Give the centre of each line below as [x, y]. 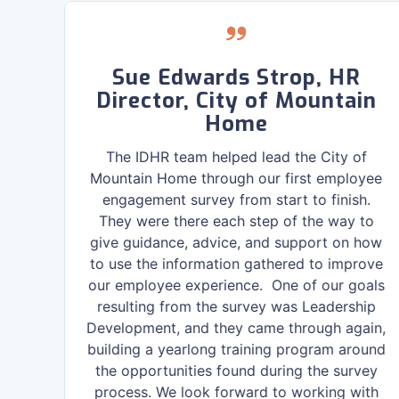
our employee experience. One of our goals [236, 285]
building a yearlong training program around [236, 349]
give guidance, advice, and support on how [236, 242]
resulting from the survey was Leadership [236, 306]
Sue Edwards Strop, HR [236, 77]
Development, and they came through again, [236, 328]
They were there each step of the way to [236, 221]
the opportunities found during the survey [236, 370]
